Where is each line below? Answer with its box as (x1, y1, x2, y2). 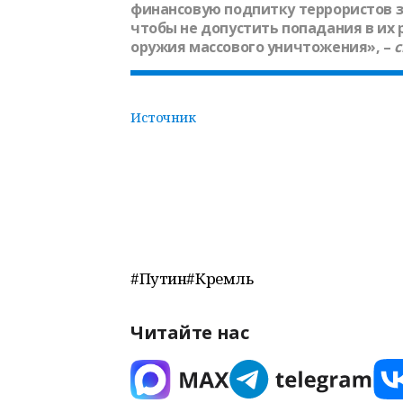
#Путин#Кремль (130, 268, 254, 289)
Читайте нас (130, 320, 249, 345)
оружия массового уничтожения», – (130, 37, 395, 57)
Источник (130, 108, 196, 126)
